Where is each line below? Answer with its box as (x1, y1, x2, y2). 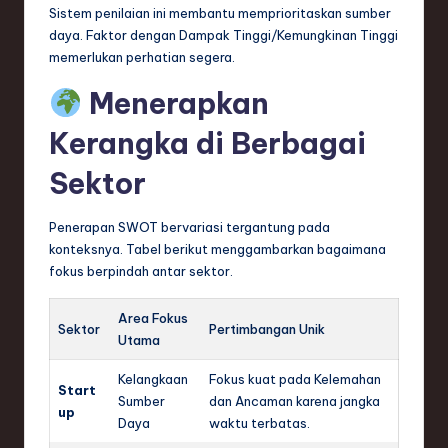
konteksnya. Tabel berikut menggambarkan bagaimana (49, 240, 386, 257)
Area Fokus (118, 309, 188, 326)
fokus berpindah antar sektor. (49, 262, 233, 279)
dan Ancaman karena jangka (209, 392, 380, 409)
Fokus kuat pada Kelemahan (209, 370, 381, 387)
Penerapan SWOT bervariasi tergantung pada (49, 218, 330, 235)
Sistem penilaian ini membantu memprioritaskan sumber (49, 4, 391, 21)
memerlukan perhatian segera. (49, 48, 235, 65)
